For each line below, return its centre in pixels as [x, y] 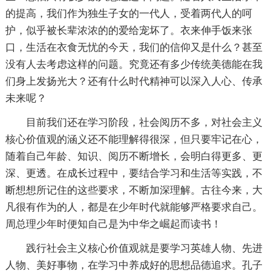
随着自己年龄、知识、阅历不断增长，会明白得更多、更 [134, 157]
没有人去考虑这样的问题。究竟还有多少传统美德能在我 [134, 65]
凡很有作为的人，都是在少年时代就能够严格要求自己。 [134, 207]
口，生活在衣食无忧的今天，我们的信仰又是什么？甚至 [134, 48]
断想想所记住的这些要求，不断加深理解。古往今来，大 [134, 191]
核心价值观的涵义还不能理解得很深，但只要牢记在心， [134, 140]
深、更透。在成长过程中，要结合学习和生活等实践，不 [134, 174]
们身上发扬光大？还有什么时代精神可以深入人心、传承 [134, 82]
